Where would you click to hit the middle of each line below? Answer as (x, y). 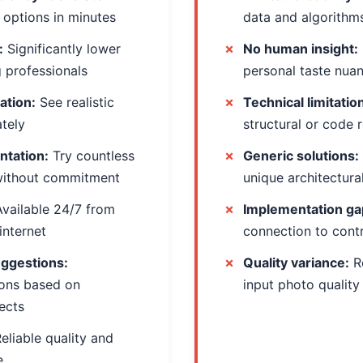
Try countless (92, 156)
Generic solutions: (301, 156)
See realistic (75, 102)
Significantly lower (62, 49)
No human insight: (301, 49)
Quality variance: (296, 263)
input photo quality (301, 284)
